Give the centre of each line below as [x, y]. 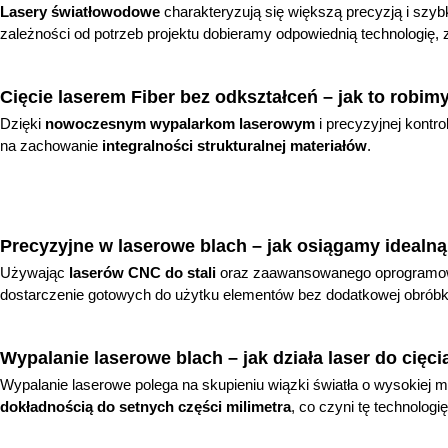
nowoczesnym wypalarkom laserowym [180, 123]
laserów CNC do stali [142, 272]
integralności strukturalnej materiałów [234, 145]
